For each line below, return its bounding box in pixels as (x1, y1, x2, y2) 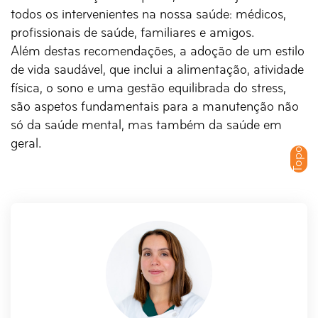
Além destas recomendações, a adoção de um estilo (11, 45, 305, 60)
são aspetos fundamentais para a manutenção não (11, 100, 299, 115)
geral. (11, 137, 41, 152)
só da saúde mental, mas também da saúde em (11, 119, 282, 133)
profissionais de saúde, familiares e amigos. (11, 26, 254, 41)
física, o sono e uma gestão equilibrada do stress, (11, 82, 286, 97)
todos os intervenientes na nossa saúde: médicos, (11, 8, 286, 23)
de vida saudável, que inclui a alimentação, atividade (11, 63, 304, 78)
